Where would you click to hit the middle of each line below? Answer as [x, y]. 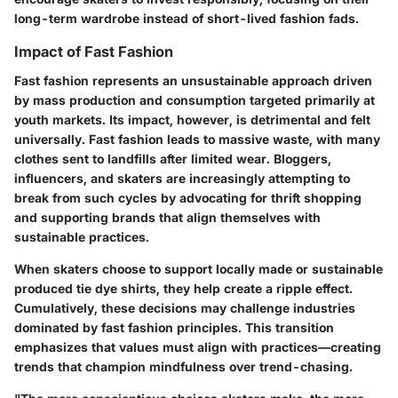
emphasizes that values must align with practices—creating [198, 346]
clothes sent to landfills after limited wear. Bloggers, [173, 158]
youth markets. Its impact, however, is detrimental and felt [192, 119]
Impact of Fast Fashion [94, 52]
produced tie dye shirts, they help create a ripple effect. [183, 288]
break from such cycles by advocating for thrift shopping [188, 197]
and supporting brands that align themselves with [167, 217]
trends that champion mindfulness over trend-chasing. [183, 366]
